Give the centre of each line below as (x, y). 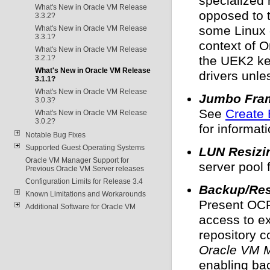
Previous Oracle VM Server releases (84, 168)
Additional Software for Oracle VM (80, 206)
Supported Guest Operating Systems (85, 147)
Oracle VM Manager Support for (77, 160)
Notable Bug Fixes (55, 135)
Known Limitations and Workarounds (85, 194)
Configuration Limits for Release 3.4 (84, 181)
